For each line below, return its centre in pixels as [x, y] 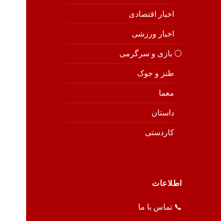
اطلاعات [167, 183]
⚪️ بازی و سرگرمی [150, 53]
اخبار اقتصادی [151, 14]
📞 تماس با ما [160, 207]
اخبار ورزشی [153, 34]
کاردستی [159, 132]
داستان [163, 112]
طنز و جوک [155, 73]
